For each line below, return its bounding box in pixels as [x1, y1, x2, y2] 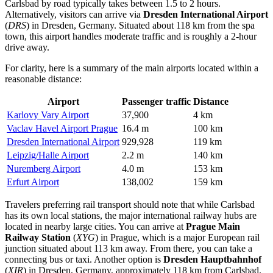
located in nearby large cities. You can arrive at [5, 221, 186, 232]
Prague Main [186, 221, 240, 232]
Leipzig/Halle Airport [7, 149, 89, 160]
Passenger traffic [122, 96, 191, 107]
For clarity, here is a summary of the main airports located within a [5, 62, 258, 73]
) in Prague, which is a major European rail [95, 232, 260, 243]
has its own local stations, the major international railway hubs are [5, 210, 257, 221]
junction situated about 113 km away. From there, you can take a [5, 243, 252, 253]
